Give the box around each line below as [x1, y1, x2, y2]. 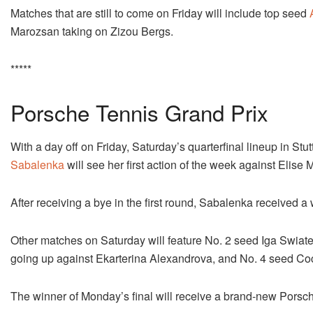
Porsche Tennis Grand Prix [10, 96, 268, 128]
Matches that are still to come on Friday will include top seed [10, 4, 310, 21]
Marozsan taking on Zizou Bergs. [10, 22, 173, 39]
